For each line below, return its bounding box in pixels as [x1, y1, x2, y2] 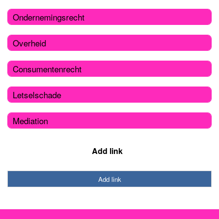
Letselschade [13, 88, 61, 101]
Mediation [13, 114, 48, 127]
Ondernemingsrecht [13, 10, 85, 23]
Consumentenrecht [13, 62, 82, 75]
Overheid [13, 36, 46, 49]
